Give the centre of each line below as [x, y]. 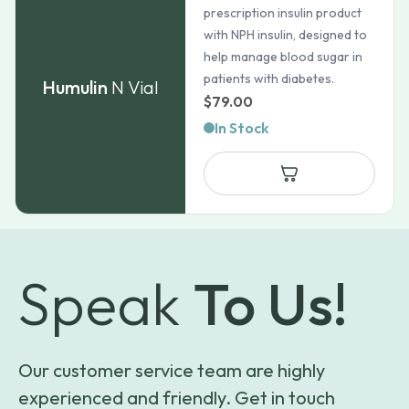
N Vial [136, 87]
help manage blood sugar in [283, 57]
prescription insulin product [283, 13]
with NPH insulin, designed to [286, 35]
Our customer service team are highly [172, 370]
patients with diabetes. [269, 79]
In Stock [242, 128]
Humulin [75, 87]
